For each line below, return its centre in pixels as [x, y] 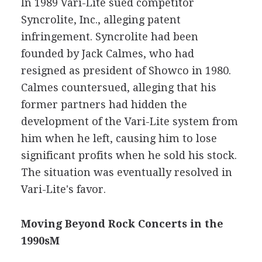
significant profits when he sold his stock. [129, 155]
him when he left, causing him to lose [119, 138]
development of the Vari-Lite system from [129, 121]
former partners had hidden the [104, 104]
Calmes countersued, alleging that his [118, 87]
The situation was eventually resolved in [126, 172]
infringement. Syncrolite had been [109, 36]
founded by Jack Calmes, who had [107, 53]
